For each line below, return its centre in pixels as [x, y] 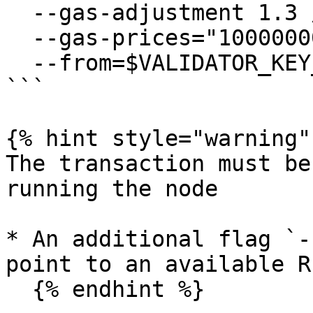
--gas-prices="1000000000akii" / [19, 38]
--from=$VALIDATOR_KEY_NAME [19, 63]
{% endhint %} [19, 289]
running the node [112, 189]
